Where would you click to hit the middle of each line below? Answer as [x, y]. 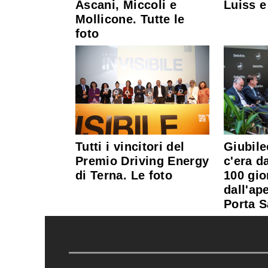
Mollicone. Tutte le [130, 19]
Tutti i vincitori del [130, 147]
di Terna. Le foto [124, 176]
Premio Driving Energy [142, 161]
